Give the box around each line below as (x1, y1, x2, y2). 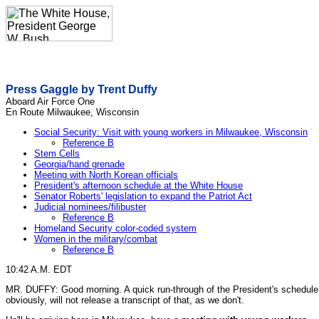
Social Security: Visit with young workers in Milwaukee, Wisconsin (34, 127, 308, 137)
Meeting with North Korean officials (34, 169, 178, 180)
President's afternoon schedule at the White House (34, 180, 243, 191)
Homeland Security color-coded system (34, 223, 197, 234)
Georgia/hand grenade (34, 159, 125, 169)
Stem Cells (34, 148, 80, 159)
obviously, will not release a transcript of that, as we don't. (6, 295, 244, 305)
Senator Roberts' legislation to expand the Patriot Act (34, 191, 252, 202)
